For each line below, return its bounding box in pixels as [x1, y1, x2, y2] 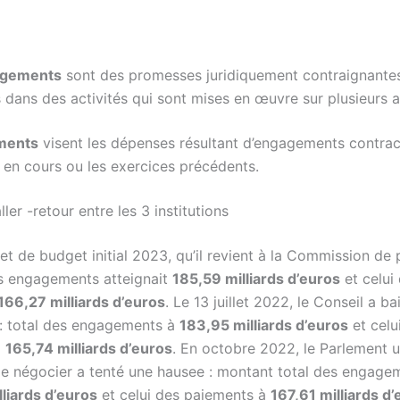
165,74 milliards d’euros [5, 339, 172, 358]
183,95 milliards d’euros [179, 316, 348, 335]
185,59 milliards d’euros [172, 270, 340, 288]
